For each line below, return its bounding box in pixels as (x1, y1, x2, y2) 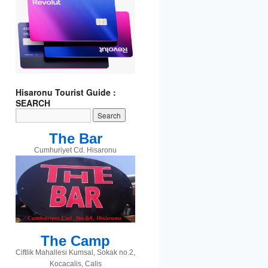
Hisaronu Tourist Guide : (16, 86, 116, 98)
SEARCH (16, 96, 50, 109)
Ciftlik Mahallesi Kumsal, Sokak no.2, (16, 248, 135, 257)
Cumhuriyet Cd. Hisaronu (34, 145, 117, 154)
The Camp (41, 232, 110, 249)
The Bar (48, 130, 102, 147)
